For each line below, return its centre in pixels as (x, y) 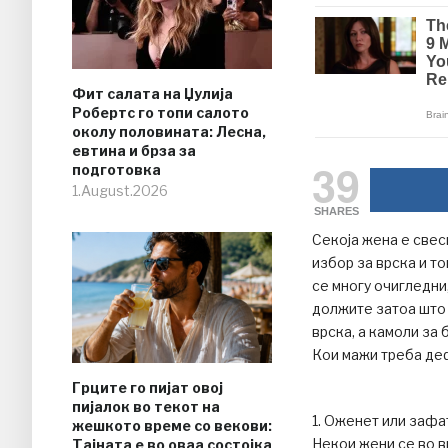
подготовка (116, 170)
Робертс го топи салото (160, 113)
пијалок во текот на (146, 407)
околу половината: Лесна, (169, 132)
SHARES (336, 211)
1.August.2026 (120, 191)
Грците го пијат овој (147, 388)
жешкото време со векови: (172, 426)
